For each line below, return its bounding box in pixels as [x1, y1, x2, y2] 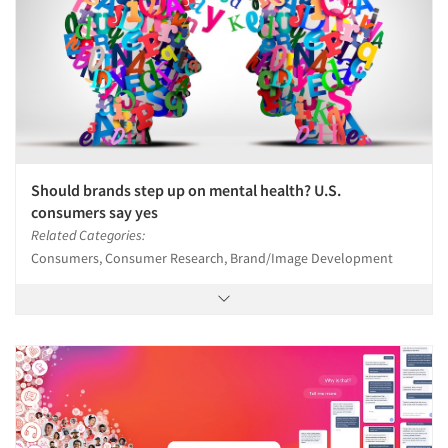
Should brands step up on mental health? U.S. [31, 179, 341, 200]
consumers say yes [31, 201, 158, 222]
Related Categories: [31, 225, 145, 244]
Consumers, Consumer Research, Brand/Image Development [31, 248, 393, 267]
